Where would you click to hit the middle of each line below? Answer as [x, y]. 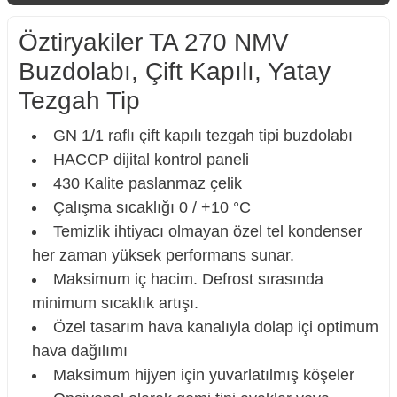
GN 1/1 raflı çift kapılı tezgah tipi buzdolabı [203, 136]
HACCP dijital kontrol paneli [151, 160]
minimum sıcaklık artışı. [115, 303]
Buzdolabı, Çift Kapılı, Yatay [175, 71]
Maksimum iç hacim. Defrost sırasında [188, 279]
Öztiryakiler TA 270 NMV [154, 42]
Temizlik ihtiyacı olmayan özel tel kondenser [208, 231]
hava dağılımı [80, 351]
